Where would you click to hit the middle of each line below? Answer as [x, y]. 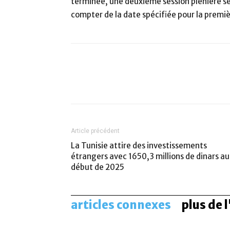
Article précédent [95, 131]
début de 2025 [98, 167]
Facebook [114, 83]
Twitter [179, 83]
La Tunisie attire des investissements [139, 146]
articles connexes [121, 205]
